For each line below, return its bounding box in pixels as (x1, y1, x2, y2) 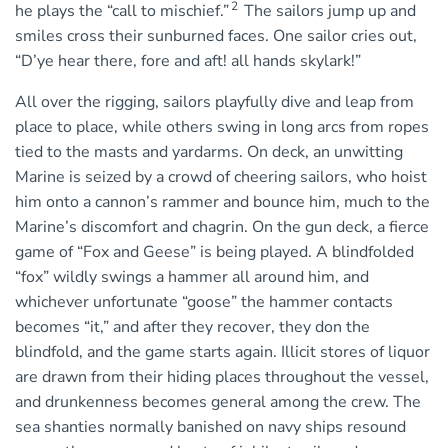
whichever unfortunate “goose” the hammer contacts (15, 291, 393, 314)
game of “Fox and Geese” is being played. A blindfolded (15, 241, 414, 264)
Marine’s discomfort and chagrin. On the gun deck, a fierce (15, 216, 429, 239)
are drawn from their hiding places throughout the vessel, (15, 366, 429, 389)
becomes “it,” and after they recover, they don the (15, 316, 370, 339)
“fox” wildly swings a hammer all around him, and (15, 266, 369, 289)
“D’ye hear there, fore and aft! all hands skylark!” (15, 50, 361, 73)
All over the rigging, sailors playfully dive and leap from (15, 91, 414, 114)
